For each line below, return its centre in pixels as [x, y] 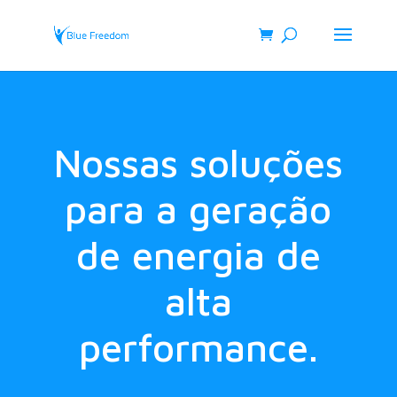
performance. [198, 347]
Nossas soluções [198, 163]
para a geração [198, 209]
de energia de [198, 255]
